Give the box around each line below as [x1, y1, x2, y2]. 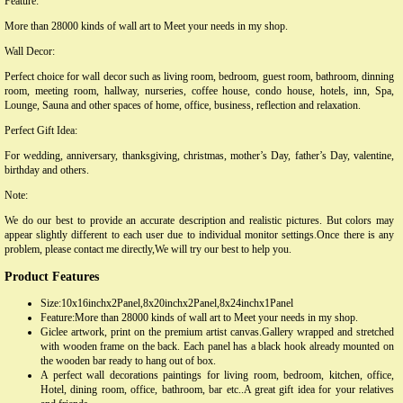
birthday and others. [4, 163, 89, 176]
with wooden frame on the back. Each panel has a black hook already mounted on [40, 339, 394, 353]
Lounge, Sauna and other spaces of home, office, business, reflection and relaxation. [4, 98, 361, 112]
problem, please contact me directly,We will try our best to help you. [4, 242, 291, 255]
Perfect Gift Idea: [4, 123, 77, 137]
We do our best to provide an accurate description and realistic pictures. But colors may [4, 213, 394, 227]
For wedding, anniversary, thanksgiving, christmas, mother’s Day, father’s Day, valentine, [4, 148, 394, 162]
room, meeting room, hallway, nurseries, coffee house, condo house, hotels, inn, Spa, [4, 84, 394, 97]
